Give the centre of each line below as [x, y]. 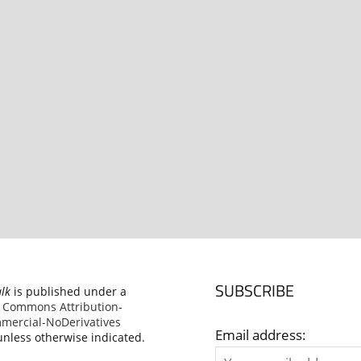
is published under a [68, 292]
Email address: [260, 334]
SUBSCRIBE [254, 291]
